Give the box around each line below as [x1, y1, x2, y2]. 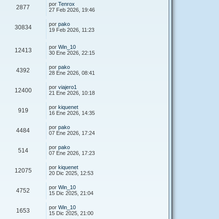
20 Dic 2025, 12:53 [49, 170, 93, 176]
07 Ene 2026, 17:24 [49, 130, 95, 136]
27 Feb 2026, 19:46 [49, 6, 95, 13]
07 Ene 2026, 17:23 [49, 150, 95, 156]
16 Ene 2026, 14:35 [49, 109, 95, 116]
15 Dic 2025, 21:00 [49, 210, 93, 216]
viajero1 [58, 84, 77, 90]
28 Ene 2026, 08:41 [49, 69, 95, 76]
